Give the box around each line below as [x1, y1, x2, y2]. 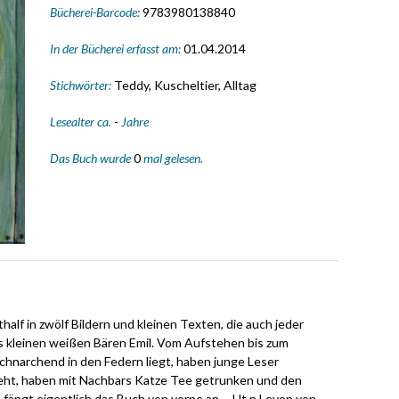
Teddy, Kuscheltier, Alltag [113, 77, 256, 93]
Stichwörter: [49, 77, 114, 93]
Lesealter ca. [49, 113, 114, 129]
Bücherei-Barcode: [49, 4, 142, 20]
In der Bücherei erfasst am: [49, 40, 183, 56]
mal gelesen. [140, 150, 203, 166]
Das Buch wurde [49, 150, 134, 166]
